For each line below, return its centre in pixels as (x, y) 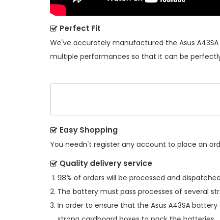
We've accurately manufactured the (115, 43)
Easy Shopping (89, 130)
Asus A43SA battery (184, 205)
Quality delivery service (106, 163)
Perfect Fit (80, 28)
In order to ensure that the (104, 205)
